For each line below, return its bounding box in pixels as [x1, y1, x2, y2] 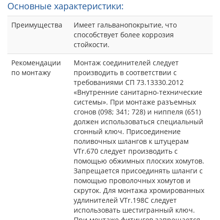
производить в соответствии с [74, 67, 177, 77]
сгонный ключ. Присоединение [74, 126, 181, 136]
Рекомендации [11, 57, 61, 67]
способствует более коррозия [74, 29, 174, 39]
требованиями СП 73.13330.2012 [74, 77, 184, 87]
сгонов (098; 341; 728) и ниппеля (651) [74, 107, 201, 116]
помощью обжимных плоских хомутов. [74, 156, 204, 165]
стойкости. [74, 39, 110, 49]
